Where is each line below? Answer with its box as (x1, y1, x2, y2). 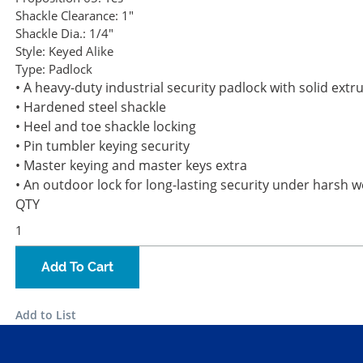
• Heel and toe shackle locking (15, 117, 196, 136)
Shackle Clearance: (15, 7, 118, 24)
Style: (15, 43, 45, 60)
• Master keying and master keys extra (15, 156, 247, 175)
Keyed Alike (49, 43, 113, 60)
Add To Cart (41, 259, 113, 275)
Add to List (15, 307, 76, 323)
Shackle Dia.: (15, 25, 86, 42)
